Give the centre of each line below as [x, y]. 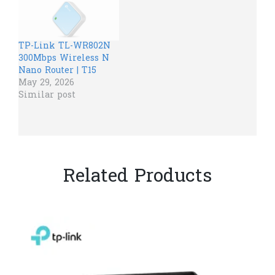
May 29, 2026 [46, 83]
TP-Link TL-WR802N [64, 46]
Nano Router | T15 [57, 71]
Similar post [47, 95]
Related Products [137, 177]
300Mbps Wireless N [64, 58]
